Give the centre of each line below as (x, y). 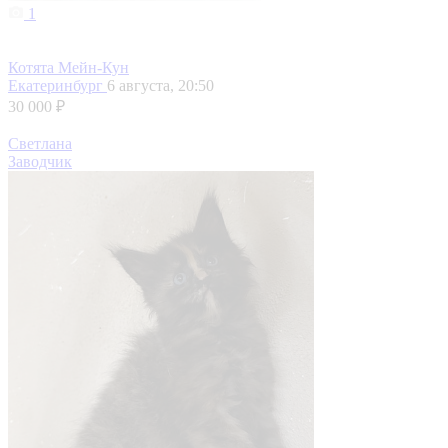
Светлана (40, 144)
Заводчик (40, 162)
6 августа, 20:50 (160, 86)
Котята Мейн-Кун (68, 68)
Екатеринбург (57, 86)
